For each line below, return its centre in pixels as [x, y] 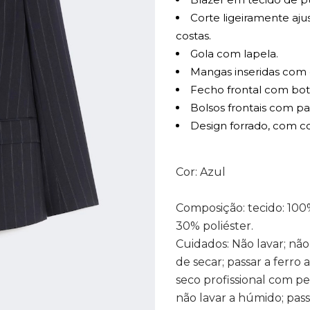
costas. [193, 36]
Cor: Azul [201, 172]
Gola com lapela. [234, 54]
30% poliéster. [215, 226]
